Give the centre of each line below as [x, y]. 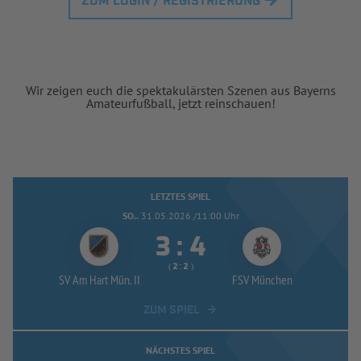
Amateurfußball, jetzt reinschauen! [180, 103]
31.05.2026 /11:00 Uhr [190, 215]
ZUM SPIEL [172, 310]
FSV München [262, 279]
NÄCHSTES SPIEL [180, 350]
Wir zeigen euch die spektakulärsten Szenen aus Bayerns [180, 90]
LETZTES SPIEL [180, 196]
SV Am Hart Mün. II [99, 279]
